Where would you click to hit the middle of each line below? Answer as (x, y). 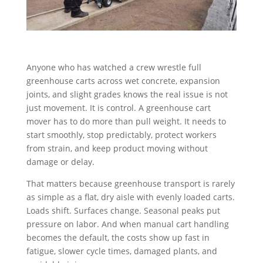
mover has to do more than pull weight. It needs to (126, 121)
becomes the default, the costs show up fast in (118, 237)
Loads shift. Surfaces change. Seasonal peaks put (123, 210)
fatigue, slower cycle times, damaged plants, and (122, 251)
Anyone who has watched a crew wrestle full (114, 67)
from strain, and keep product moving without (117, 148)
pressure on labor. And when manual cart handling (127, 224)
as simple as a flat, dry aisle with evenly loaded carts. (130, 197)
